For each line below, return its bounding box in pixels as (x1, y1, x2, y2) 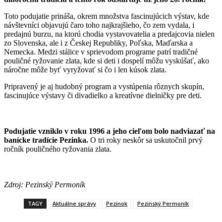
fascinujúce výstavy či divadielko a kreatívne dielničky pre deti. (4, 91, 202, 100)
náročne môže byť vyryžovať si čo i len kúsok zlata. (4, 65, 166, 74)
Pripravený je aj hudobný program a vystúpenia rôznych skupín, (4, 82, 204, 91)
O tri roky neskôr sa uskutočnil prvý (90, 136, 203, 145)
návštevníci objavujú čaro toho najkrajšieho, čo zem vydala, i (4, 21, 194, 30)
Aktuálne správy (53, 200, 96, 208)
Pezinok (106, 200, 127, 208)
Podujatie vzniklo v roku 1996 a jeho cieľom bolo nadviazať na (4, 127, 215, 136)
